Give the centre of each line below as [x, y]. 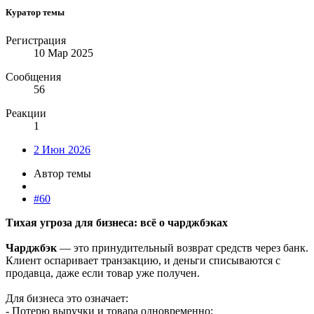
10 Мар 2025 [63, 53]
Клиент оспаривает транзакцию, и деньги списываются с [143, 260]
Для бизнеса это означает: [67, 298]
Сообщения [33, 76]
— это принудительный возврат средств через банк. [183, 247]
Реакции [26, 113]
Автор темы [62, 173]
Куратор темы [35, 13]
